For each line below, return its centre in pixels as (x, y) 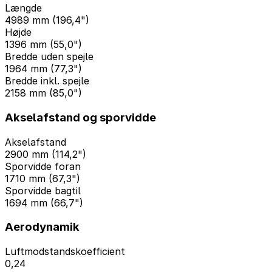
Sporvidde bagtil (43, 190)
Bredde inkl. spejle (47, 81)
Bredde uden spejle (49, 57)
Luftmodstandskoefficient (65, 252)
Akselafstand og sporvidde (80, 117)
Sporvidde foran (43, 166)
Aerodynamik (42, 227)
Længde (23, 8)
